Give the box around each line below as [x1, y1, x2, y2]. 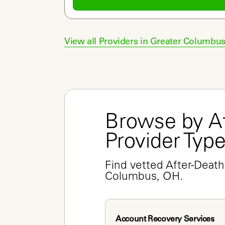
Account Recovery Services [116, 213, 214, 223]
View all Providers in [64, 35, 150, 47]
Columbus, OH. [105, 171, 183, 183]
